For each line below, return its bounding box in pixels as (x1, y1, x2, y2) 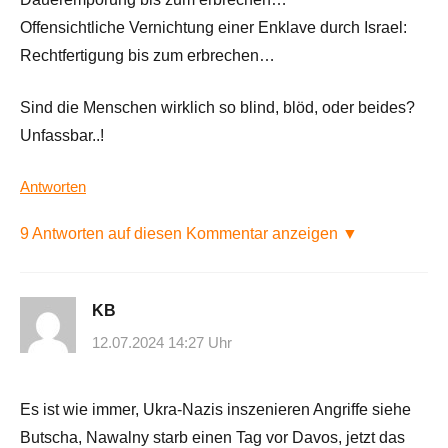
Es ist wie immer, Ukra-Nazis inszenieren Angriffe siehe (20, 400, 411, 418)
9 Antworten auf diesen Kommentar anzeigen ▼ (20, 225, 358, 243)
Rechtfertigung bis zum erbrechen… (20, 47, 275, 65)
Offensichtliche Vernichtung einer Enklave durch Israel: (20, 19, 407, 37)
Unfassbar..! (20, 127, 104, 145)
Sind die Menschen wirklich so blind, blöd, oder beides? (20, 99, 415, 117)
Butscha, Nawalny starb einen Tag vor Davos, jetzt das (20, 428, 405, 446)
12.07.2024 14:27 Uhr (92, 333, 232, 351)
